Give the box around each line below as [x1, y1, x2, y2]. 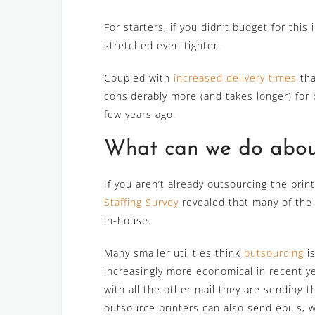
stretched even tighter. [104, 39, 221, 53]
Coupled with [104, 71, 174, 85]
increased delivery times [174, 71, 297, 85]
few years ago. [104, 108, 176, 122]
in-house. [104, 214, 151, 228]
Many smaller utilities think [104, 246, 244, 260]
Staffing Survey [104, 195, 179, 210]
